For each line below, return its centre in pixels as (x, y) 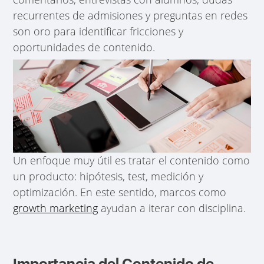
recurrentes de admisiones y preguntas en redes (131, 16)
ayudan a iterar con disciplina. (172, 208)
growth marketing (56, 208)
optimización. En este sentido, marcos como (120, 192)
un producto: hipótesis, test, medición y (108, 176)
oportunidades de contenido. (84, 47)
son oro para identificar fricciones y (98, 32)
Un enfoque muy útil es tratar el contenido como (132, 160)
